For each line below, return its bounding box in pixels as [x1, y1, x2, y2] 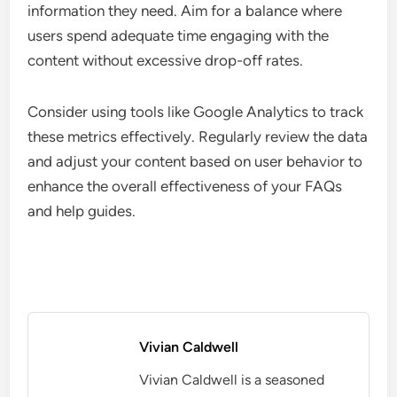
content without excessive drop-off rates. [27, 51, 304, 69]
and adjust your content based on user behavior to [27, 152, 363, 170]
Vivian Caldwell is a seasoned [139, 370, 325, 388]
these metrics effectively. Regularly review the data [27, 127, 369, 145]
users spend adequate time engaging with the [27, 26, 330, 44]
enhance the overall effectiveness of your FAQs [27, 176, 343, 195]
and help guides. [27, 201, 136, 220]
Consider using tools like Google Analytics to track [27, 102, 364, 121]
